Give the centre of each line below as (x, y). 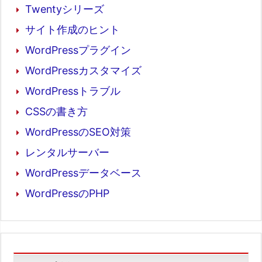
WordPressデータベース (83, 173)
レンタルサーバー (67, 152)
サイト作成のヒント (73, 29)
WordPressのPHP (67, 193)
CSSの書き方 (56, 111)
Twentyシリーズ (65, 9)
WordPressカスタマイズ (83, 70)
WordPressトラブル (73, 91)
